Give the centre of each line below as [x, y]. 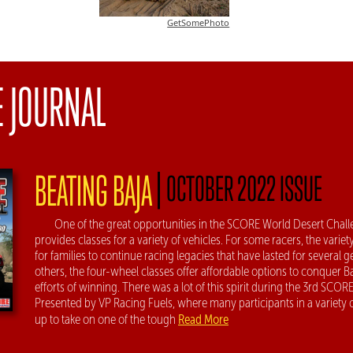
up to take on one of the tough [106, 319]
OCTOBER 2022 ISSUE [244, 188]
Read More [203, 319]
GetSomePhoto [199, 23]
